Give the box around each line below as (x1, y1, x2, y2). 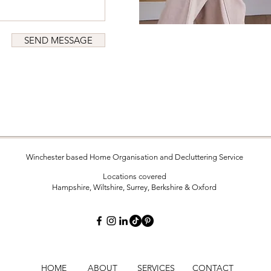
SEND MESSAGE (24, 34, 93, 46)
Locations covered (102, 172, 166, 181)
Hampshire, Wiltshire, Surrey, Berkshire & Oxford (52, 183, 217, 192)
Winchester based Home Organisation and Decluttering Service (26, 152, 243, 162)
